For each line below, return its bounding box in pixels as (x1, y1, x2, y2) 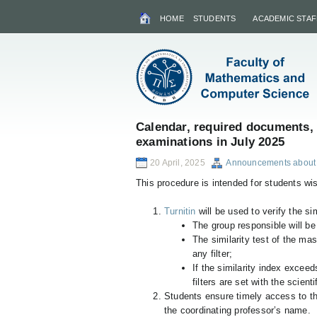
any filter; (192, 248, 233, 259)
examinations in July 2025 (136, 135, 284, 149)
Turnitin (164, 206, 196, 217)
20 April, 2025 (150, 158, 205, 168)
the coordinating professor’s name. (164, 305, 311, 316)
